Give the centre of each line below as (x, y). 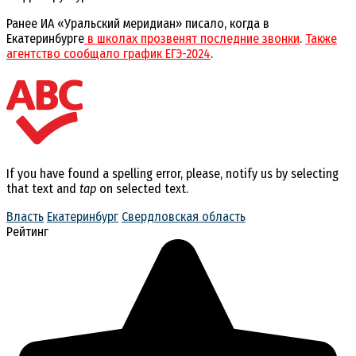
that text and (43, 188)
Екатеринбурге (45, 39)
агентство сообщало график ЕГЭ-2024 (108, 54)
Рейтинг (27, 231)
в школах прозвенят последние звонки (192, 39)
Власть (25, 216)
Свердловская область (184, 216)
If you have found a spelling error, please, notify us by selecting (172, 173)
